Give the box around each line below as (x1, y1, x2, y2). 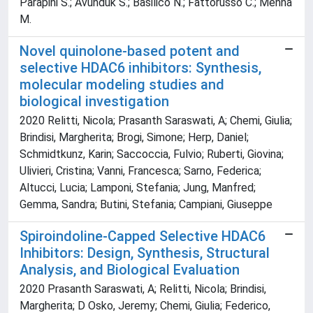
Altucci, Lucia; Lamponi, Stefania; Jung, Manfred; (20, 181, 256, 195)
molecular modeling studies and (20, 76, 224, 94)
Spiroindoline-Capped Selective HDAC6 (20, 228, 265, 245)
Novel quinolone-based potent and (20, 43, 240, 60)
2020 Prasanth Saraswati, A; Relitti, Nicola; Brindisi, (20, 282, 266, 296)
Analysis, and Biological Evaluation (20, 261, 240, 279)
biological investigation (20, 93, 169, 110)
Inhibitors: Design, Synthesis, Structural (20, 245, 270, 262)
